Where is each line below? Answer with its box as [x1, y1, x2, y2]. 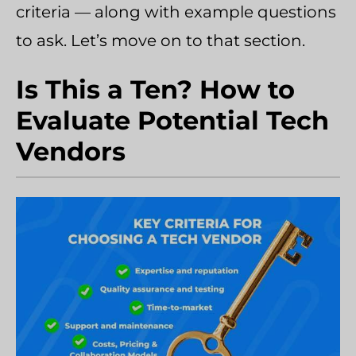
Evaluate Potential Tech [16, 105, 329, 136]
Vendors [16, 136, 126, 167]
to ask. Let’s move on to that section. [16, 31, 305, 50]
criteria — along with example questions [16, 2, 336, 21]
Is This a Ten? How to [16, 74, 295, 105]
